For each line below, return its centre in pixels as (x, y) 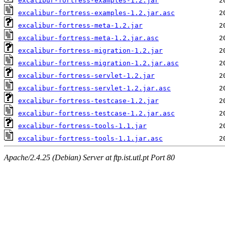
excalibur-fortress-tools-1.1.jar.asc (90, 139)
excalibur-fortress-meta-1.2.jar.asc (88, 38)
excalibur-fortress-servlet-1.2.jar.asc (94, 88)
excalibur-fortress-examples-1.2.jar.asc (96, 13)
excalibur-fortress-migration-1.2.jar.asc (98, 63)
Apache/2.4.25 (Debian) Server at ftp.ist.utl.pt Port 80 (89, 157)
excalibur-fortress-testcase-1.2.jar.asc (96, 114)
